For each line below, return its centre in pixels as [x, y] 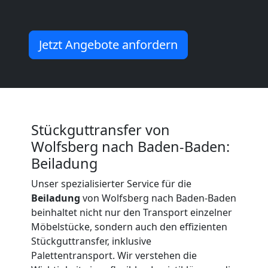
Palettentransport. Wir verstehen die [114, 255]
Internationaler [81, 106]
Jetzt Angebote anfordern [108, 44]
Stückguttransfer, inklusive [91, 241]
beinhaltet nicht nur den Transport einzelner [132, 212]
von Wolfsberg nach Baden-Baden [158, 198]
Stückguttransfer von [100, 130]
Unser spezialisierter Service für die [111, 183]
